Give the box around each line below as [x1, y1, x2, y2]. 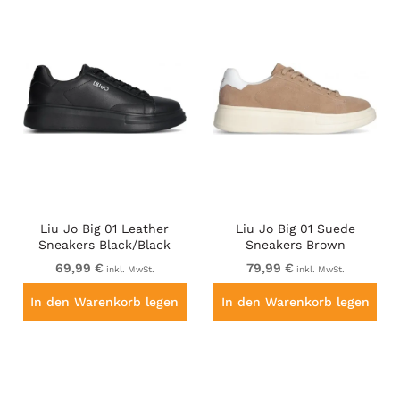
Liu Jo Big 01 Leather [40, 221, 170, 237]
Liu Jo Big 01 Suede [235, 221, 355, 237]
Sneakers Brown [245, 237, 346, 253]
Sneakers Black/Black [38, 237, 171, 253]
